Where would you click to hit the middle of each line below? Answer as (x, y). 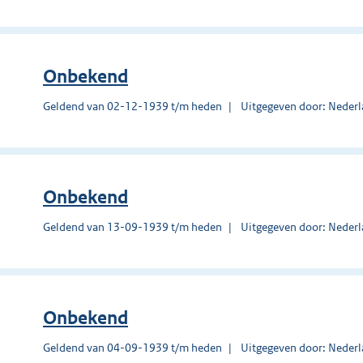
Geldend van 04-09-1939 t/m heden (132, 347)
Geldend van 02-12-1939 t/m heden (132, 106)
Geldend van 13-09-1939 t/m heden (132, 226)
